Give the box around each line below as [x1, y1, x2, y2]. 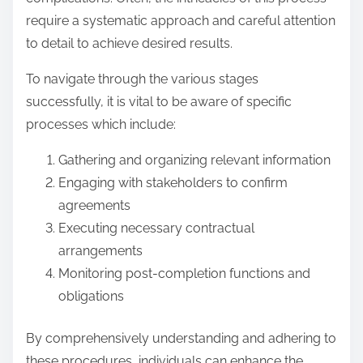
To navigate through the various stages [26, 70, 258, 87]
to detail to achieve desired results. [26, 35, 233, 51]
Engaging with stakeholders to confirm [58, 174, 288, 190]
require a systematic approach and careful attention [26, 12, 335, 28]
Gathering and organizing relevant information [58, 152, 331, 168]
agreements [58, 197, 130, 213]
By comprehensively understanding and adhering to [26, 330, 336, 346]
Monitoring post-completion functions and [58, 265, 310, 281]
